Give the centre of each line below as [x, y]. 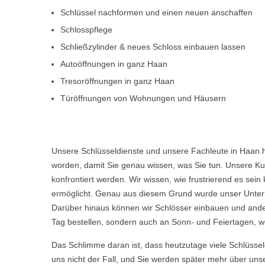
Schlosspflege [86, 30]
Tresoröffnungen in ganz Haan [117, 81]
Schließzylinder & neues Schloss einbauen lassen [153, 47]
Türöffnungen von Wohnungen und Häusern [143, 98]
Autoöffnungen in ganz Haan [114, 64]
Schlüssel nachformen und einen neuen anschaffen [156, 12]
